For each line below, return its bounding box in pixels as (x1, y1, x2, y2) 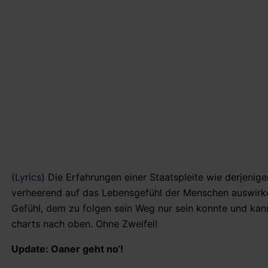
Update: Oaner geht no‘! (11, 243, 123, 255)
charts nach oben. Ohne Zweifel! (11, 218, 157, 230)
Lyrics (15, 171, 41, 184)
